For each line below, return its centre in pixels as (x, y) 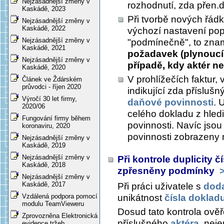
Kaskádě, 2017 (44, 184)
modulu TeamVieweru (53, 204)
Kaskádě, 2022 (44, 28)
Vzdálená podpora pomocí (60, 196)
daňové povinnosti (170, 102)
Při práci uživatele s (160, 186)
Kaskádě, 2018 (44, 165)
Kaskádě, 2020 (44, 67)
